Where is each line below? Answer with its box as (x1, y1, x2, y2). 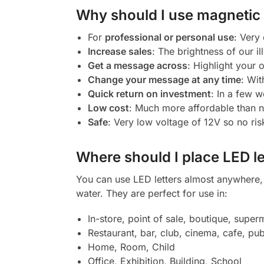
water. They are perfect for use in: (75, 187, 227, 199)
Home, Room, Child (87, 241, 175, 253)
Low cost (87, 101, 129, 114)
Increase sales (87, 45, 152, 57)
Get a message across (87, 59, 187, 71)
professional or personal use (104, 31, 234, 43)
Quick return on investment (87, 87, 211, 100)
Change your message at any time (87, 73, 241, 85)
